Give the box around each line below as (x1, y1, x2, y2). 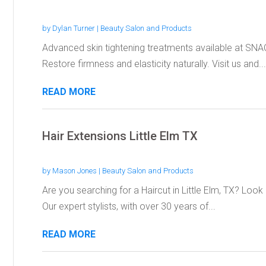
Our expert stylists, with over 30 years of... (42, 200, 216, 212)
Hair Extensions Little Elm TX (42, 128, 198, 143)
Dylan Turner (52, 23, 95, 33)
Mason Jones (52, 166, 97, 175)
